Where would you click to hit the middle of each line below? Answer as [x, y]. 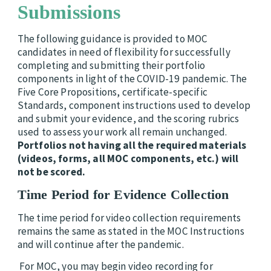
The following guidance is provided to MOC [113, 39]
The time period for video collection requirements [129, 218]
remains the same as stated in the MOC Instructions [131, 231]
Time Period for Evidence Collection [125, 194]
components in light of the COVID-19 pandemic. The [132, 79]
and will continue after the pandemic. [100, 245]
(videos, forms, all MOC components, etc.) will [128, 159]
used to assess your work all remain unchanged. [122, 132]
